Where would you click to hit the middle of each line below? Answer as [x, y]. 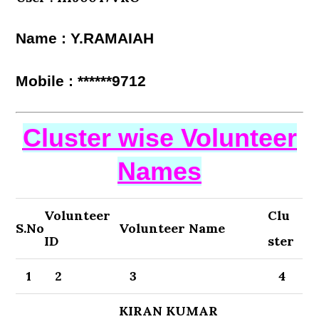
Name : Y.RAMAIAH [85, 38]
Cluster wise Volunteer [159, 138]
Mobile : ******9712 [81, 81]
